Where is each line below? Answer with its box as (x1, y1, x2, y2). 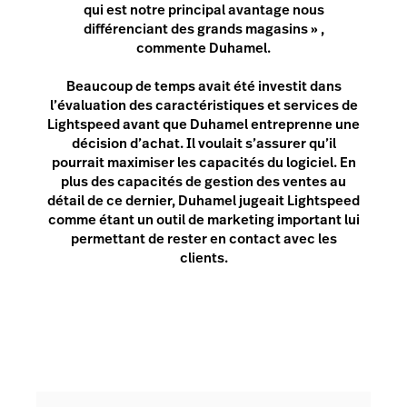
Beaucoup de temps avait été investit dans (65, 76, 342, 96)
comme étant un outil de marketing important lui (47, 210, 360, 230)
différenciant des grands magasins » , (83, 19, 324, 39)
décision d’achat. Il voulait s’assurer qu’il (71, 134, 336, 154)
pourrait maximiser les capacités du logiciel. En (51, 153, 356, 173)
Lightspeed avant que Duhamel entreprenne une (47, 114, 360, 134)
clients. (179, 248, 228, 268)
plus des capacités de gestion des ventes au (61, 172, 346, 192)
